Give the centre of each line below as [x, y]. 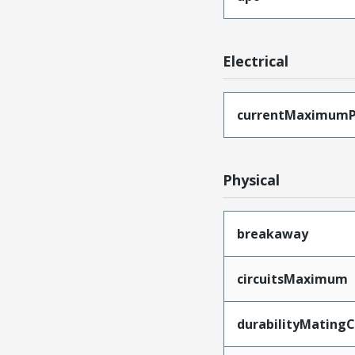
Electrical [256, 61]
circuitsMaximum [292, 279]
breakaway [272, 234]
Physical [252, 180]
